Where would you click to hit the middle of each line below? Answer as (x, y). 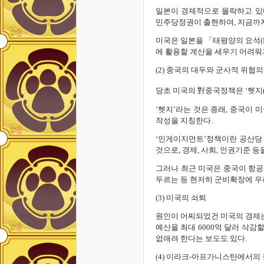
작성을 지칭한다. (184, 120)
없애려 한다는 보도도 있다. (201, 238)
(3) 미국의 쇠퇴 (181, 197)
